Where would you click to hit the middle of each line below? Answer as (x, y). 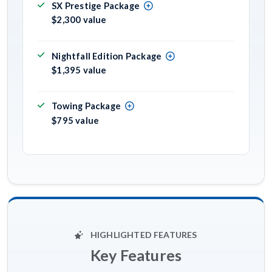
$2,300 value (79, 20)
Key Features (136, 255)
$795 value (76, 120)
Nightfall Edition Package (107, 56)
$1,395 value (79, 70)
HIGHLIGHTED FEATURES (143, 234)
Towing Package (86, 106)
